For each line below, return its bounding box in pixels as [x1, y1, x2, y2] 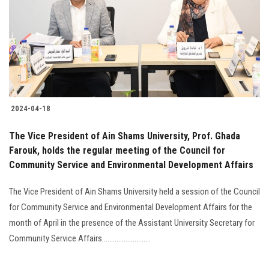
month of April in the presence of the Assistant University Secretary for [9, 217, 255, 228]
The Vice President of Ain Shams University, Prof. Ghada [9, 130, 240, 142]
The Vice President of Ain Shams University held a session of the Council [9, 186, 260, 197]
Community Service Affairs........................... [9, 232, 151, 244]
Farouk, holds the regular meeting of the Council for [9, 144, 225, 156]
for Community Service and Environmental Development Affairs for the [9, 201, 252, 213]
